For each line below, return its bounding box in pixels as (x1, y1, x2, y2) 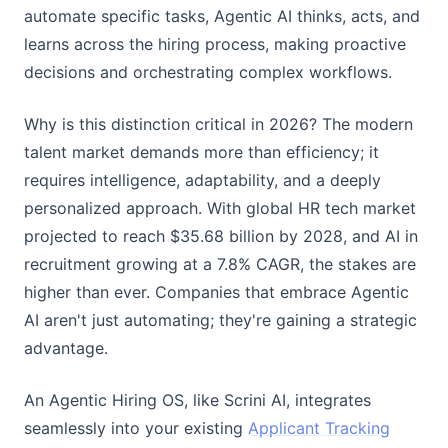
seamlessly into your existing (24, 418, 248, 438)
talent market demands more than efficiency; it (24, 142, 379, 162)
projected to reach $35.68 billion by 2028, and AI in (24, 226, 418, 246)
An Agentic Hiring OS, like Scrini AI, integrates (24, 390, 371, 410)
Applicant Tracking (248, 418, 390, 438)
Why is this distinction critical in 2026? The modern (24, 114, 413, 134)
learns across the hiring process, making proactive (24, 34, 406, 54)
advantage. (24, 338, 108, 358)
